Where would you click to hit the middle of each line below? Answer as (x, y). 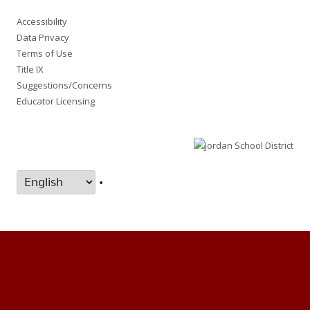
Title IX (30, 69)
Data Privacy (43, 37)
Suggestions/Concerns (64, 85)
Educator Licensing (56, 101)
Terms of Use (45, 53)
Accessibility (42, 21)
